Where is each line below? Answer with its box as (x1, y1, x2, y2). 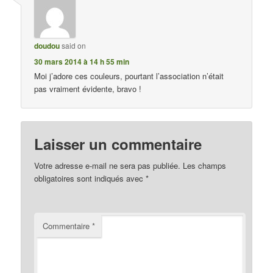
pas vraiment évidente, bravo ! (34, 82, 142, 94)
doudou (34, 40, 60, 51)
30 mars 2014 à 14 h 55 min (34, 55, 130, 67)
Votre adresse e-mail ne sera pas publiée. (34, 160, 181, 172)
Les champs (183, 160, 227, 172)
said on (62, 40, 87, 51)
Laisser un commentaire (34, 133, 202, 155)
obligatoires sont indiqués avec (34, 172, 146, 185)
